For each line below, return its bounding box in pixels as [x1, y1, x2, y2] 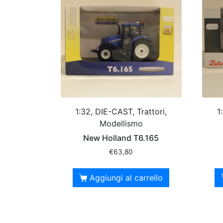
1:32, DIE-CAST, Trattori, [75, 106, 167, 116]
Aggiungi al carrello [90, 172, 163, 183]
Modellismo [99, 118, 143, 128]
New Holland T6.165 [83, 132, 159, 143]
